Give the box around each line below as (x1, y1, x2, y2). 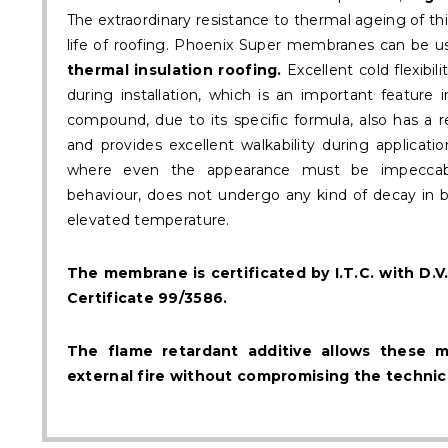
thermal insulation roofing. (66, 61, 282, 80)
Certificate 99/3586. (66, 289, 228, 308)
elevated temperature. (66, 211, 230, 230)
